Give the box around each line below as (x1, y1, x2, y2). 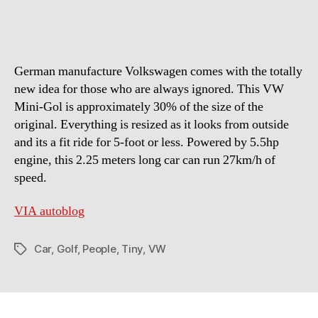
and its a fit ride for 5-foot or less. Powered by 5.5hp (14, 133, 279, 150)
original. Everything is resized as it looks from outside (14, 116, 289, 133)
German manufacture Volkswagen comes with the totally (14, 62, 302, 79)
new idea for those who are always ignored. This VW (14, 80, 284, 97)
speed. (14, 169, 47, 186)
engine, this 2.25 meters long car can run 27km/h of (14, 151, 275, 168)
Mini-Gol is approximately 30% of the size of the (14, 98, 263, 115)
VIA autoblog (14, 203, 84, 220)
